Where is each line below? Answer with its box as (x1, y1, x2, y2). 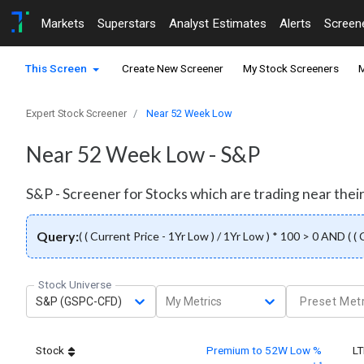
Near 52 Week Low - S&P (26, 141, 260, 168)
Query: (37, 228, 79, 245)
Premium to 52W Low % (206, 344, 322, 357)
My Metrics (166, 294, 222, 308)
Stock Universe (38, 278, 111, 292)
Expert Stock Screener (26, 107, 127, 120)
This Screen (25, 62, 89, 76)
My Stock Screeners (243, 62, 340, 76)
